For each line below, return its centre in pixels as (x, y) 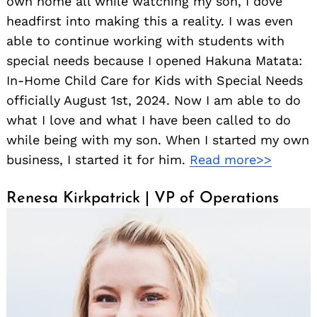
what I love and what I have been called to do (149, 120)
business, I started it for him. (98, 160)
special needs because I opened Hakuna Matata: (154, 61)
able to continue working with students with (145, 41)
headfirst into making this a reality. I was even (150, 21)
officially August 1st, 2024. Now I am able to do (154, 100)
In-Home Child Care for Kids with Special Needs (155, 81)
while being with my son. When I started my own (158, 140)
